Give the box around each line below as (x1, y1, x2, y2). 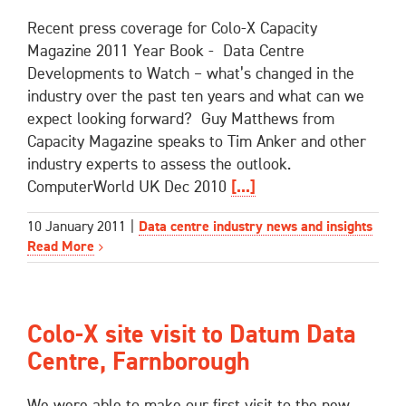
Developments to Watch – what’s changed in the (27, 66, 354, 83)
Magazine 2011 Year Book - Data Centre (27, 43, 304, 61)
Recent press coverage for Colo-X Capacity (27, 21, 317, 38)
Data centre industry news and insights (139, 219, 372, 235)
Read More (27, 239, 94, 255)
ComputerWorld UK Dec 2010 (27, 179, 231, 197)
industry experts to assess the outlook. (27, 157, 295, 174)
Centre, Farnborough (27, 349, 250, 375)
